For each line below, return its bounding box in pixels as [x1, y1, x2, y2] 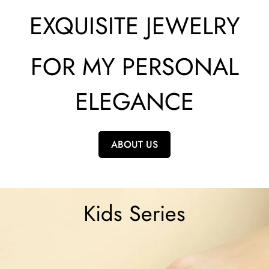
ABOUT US [111, 138, 158, 152]
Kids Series [83, 198, 186, 230]
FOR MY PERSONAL [30, 49, 239, 85]
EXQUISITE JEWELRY [29, 8, 240, 44]
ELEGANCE [75, 84, 194, 119]
